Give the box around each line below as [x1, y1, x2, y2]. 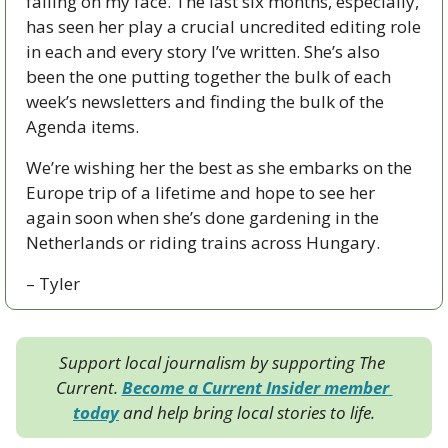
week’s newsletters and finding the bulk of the [26, 89, 384, 113]
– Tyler [26, 271, 80, 295]
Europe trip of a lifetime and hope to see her [26, 180, 375, 204]
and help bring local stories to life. [119, 400, 375, 424]
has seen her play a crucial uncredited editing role [26, 14, 421, 38]
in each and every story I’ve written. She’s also [26, 39, 380, 63]
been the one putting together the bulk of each [26, 64, 391, 88]
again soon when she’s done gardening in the [26, 205, 379, 229]
